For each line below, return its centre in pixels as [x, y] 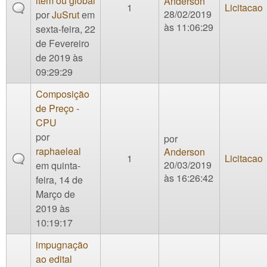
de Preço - [58, 108]
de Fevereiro [63, 43]
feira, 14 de [59, 179]
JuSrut [66, 14]
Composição [63, 94]
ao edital [54, 259]
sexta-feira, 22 [66, 29]
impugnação [62, 244]
